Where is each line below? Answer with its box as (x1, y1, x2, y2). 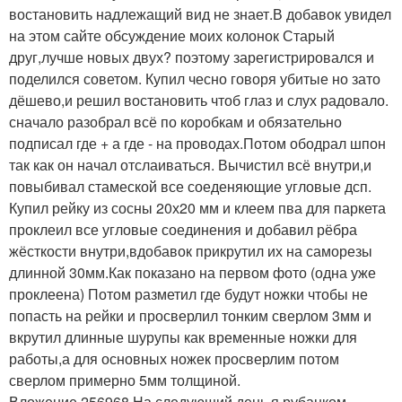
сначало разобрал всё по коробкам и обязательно (9, 110, 342, 132)
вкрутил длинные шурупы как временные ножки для (9, 326, 357, 347)
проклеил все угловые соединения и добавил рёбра (9, 218, 357, 240)
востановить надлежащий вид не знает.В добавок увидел (9, 3, 391, 24)
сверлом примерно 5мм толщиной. (9, 369, 240, 390)
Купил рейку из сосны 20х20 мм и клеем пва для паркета (9, 197, 386, 218)
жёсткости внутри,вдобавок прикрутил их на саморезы (9, 240, 372, 261)
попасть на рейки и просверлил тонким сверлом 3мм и (9, 304, 371, 326)
